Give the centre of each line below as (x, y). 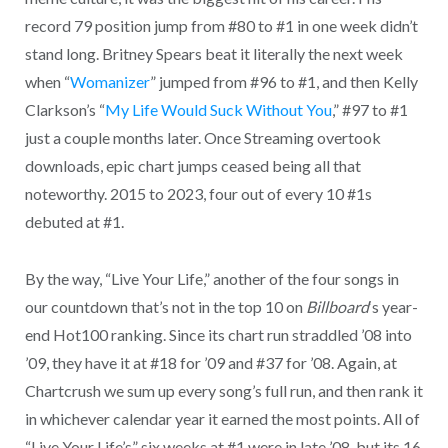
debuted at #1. (74, 222)
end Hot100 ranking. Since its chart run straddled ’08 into (218, 334)
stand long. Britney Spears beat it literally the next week (213, 54)
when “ (47, 82)
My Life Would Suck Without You (218, 110)
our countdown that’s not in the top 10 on (165, 306)
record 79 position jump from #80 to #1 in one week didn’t (221, 26)
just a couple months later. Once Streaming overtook (202, 138)
